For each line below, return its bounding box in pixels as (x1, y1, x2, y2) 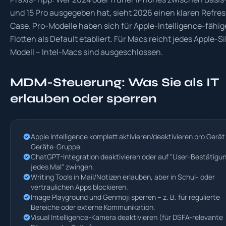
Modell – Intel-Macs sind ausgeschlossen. (10, 46, 163, 58)
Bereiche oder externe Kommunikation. (31, 202, 155, 212)
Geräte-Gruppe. (31, 142, 82, 151)
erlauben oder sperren (10, 91, 157, 106)
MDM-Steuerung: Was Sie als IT (10, 75, 219, 90)
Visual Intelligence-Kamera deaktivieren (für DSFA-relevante (31, 212, 223, 222)
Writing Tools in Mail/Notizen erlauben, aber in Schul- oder (31, 172, 215, 182)
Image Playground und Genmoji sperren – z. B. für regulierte (31, 192, 220, 202)
